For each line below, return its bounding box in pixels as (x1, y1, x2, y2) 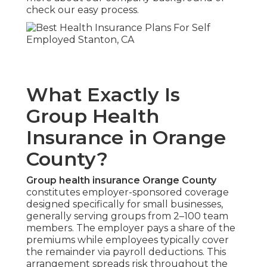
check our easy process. (26, 4, 139, 16)
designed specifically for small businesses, (26, 198, 223, 210)
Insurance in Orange (26, 126, 226, 150)
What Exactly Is (26, 83, 180, 107)
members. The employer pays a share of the (26, 222, 235, 234)
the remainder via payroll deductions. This (26, 246, 226, 258)
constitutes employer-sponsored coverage (26, 187, 229, 198)
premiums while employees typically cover (26, 234, 229, 246)
